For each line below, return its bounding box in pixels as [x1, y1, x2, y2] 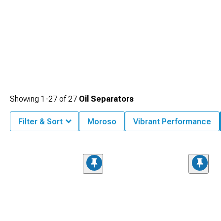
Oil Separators [79, 94, 134, 104]
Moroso [87, 117, 116, 126]
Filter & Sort [18, 117, 63, 126]
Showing [10, 94, 41, 104]
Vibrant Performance [133, 117, 211, 126]
